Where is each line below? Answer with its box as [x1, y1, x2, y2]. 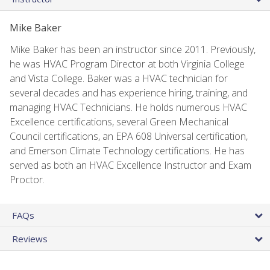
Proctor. [10, 172, 45, 186]
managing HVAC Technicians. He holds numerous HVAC [10, 100, 247, 114]
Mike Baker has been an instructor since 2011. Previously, [10, 42, 256, 56]
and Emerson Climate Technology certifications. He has [10, 143, 245, 157]
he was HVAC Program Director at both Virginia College [10, 57, 245, 71]
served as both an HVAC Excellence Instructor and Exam [10, 158, 251, 172]
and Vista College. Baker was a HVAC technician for [10, 71, 228, 85]
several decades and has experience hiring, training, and [10, 86, 248, 99]
